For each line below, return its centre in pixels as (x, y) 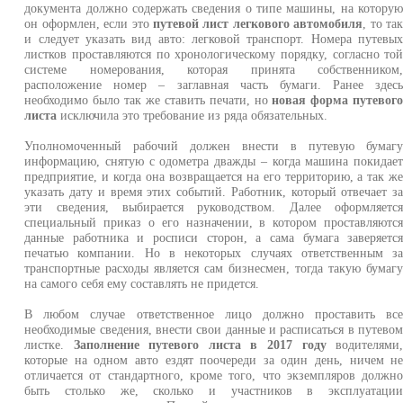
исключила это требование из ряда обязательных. (193, 116)
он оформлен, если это (89, 24)
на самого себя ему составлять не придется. (142, 284)
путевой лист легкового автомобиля (258, 24)
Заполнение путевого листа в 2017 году (200, 345)
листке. (49, 345)
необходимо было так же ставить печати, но (148, 100)
